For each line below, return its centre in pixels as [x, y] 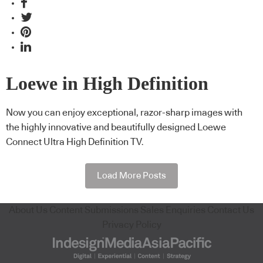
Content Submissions [94, 210]
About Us [28, 210]
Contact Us [231, 210]
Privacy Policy [131, 225]
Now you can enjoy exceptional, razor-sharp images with [124, 113]
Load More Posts [131, 176]
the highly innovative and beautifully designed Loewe [116, 128]
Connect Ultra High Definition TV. [75, 142]
